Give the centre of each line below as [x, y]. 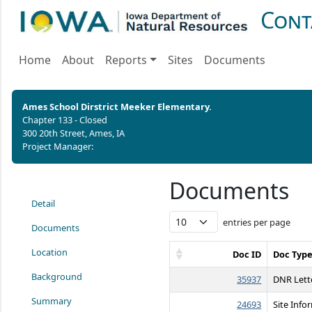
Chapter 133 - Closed [65, 120]
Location [49, 252]
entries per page [257, 222]
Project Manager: [58, 146]
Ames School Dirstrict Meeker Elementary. [117, 107]
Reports [126, 60]
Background [57, 276]
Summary [52, 301]
